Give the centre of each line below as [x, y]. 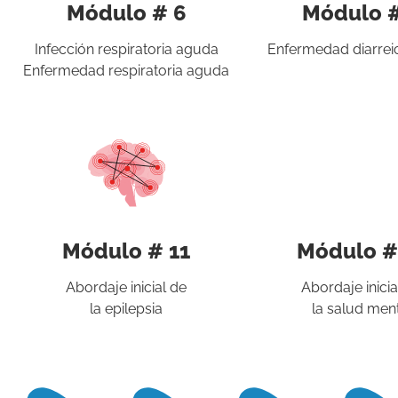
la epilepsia [127, 308]
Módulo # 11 [127, 251]
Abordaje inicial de [127, 287]
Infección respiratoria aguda [126, 49]
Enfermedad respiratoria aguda [127, 70]
